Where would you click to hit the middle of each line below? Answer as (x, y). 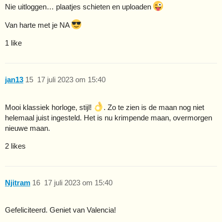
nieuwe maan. (28, 128)
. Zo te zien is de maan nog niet (154, 107)
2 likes (15, 146)
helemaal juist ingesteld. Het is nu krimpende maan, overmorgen (109, 117)
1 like (13, 43)
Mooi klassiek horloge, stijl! (49, 107)
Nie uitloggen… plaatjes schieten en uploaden (79, 6)
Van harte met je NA (38, 25)
